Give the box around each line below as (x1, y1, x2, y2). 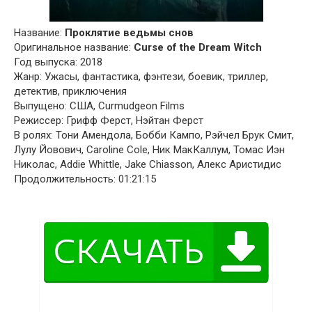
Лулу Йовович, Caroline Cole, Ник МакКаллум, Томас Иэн (14, 143, 285, 156)
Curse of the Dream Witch (134, 40, 262, 54)
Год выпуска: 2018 (14, 55, 102, 68)
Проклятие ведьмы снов (65, 26, 194, 39)
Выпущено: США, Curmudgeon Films (14, 99, 185, 112)
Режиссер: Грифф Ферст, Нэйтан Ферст (14, 114, 203, 127)
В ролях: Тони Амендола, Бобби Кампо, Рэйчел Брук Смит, (14, 128, 294, 141)
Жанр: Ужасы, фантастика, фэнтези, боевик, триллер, (14, 70, 268, 83)
